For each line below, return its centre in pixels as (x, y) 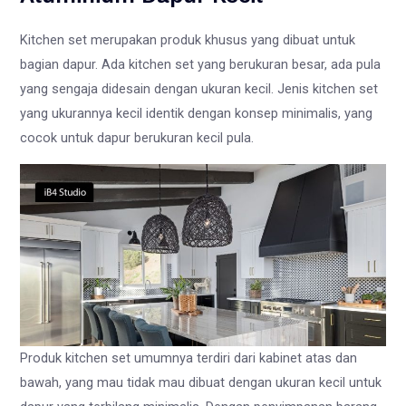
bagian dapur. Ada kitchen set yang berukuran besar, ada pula (201, 65)
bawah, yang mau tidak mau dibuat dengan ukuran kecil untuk (201, 383)
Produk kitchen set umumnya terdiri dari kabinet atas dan (189, 358)
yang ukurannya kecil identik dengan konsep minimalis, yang (197, 114)
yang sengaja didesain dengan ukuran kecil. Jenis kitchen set (199, 89)
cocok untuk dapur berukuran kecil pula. (139, 138)
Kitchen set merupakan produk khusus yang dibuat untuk (188, 40)
